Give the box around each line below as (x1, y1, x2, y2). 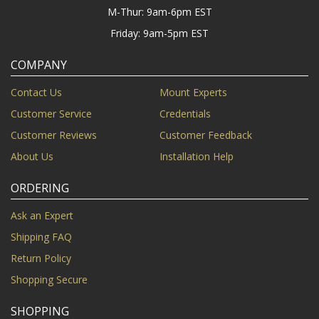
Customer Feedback (159, 128, 252, 142)
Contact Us (11, 85, 62, 99)
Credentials (159, 107, 211, 120)
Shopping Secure (11, 273, 88, 286)
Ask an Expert (11, 209, 73, 222)
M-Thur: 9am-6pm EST (107, 5, 212, 19)
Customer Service (11, 107, 92, 120)
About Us (11, 150, 53, 163)
